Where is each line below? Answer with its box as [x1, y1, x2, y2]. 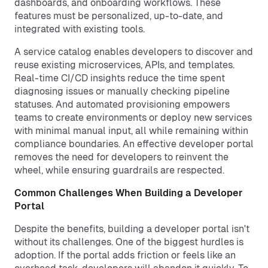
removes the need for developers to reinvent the [14, 151, 229, 163]
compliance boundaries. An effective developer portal [14, 138, 254, 150]
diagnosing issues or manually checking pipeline [14, 86, 230, 97]
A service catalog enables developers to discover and [14, 46, 253, 57]
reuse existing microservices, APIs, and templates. [14, 59, 234, 71]
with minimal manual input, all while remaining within [14, 125, 248, 136]
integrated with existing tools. [14, 23, 145, 35]
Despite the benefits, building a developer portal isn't [14, 223, 249, 234]
